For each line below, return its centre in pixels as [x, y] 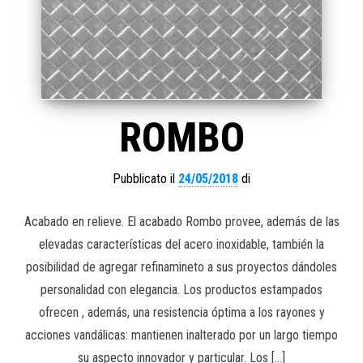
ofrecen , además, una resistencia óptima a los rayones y [181, 312]
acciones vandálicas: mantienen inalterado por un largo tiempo [181, 335]
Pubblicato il [145, 178]
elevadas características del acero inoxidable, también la [181, 244]
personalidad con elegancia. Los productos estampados [181, 289]
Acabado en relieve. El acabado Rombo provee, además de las [181, 221]
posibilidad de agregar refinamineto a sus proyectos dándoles [181, 267]
